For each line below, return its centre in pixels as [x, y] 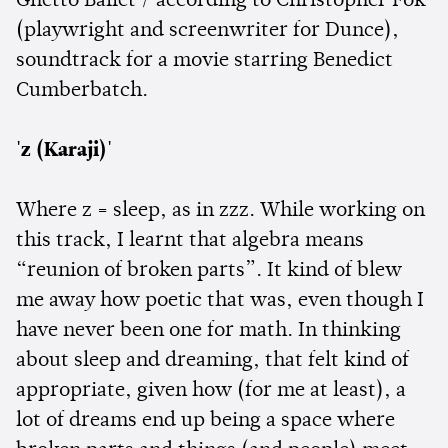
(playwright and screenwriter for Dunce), [207, 31]
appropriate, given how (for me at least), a [211, 391]
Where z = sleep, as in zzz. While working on [220, 211]
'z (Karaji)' [64, 151]
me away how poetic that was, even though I [220, 301]
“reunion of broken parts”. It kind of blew [209, 271]
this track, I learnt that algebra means [190, 241]
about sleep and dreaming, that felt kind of [212, 361]
